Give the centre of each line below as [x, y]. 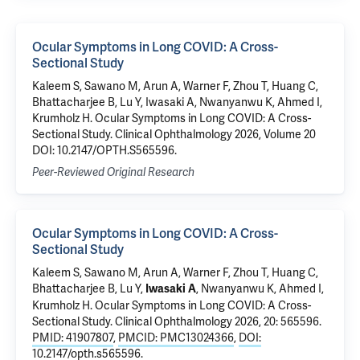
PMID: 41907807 [73, 337]
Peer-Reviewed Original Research [113, 172]
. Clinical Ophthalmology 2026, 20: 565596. [216, 321]
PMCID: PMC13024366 [176, 337]
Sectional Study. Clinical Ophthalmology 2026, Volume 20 [174, 134]
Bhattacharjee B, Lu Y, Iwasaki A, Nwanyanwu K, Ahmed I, [177, 102]
